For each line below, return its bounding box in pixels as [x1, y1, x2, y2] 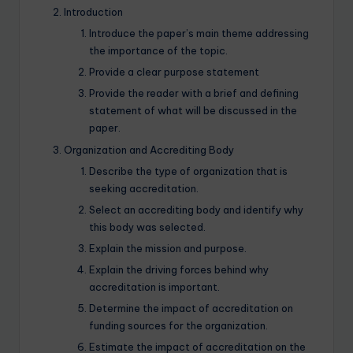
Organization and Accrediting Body [64, 143, 234, 156]
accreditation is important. [89, 281, 220, 294]
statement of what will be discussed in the [89, 104, 297, 117]
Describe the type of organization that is [89, 164, 288, 177]
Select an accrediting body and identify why [89, 203, 303, 216]
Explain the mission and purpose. [89, 241, 247, 255]
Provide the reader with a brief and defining [89, 87, 299, 100]
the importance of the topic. [89, 44, 228, 58]
